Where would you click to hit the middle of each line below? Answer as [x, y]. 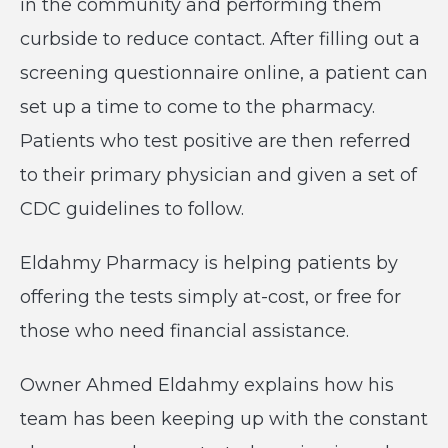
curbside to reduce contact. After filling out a [220, 39]
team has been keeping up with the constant [224, 419]
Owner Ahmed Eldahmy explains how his [207, 385]
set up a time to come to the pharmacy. [197, 107]
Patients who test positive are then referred [215, 141]
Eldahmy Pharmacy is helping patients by [209, 263]
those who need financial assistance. [184, 331]
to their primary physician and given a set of [218, 175]
